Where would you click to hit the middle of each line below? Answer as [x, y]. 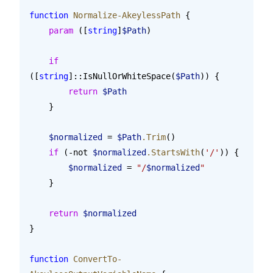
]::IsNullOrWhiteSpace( [122, 76]
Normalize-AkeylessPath [124, 15]
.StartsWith [173, 152]
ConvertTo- [95, 259]
